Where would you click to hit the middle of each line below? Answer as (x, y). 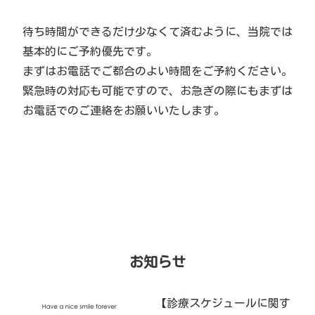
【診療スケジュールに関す (223, 303)
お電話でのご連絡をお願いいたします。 (124, 110)
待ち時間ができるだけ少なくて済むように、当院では (157, 31)
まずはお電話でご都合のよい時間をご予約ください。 (157, 71)
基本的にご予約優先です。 (90, 51)
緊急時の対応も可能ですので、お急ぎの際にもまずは (157, 90)
